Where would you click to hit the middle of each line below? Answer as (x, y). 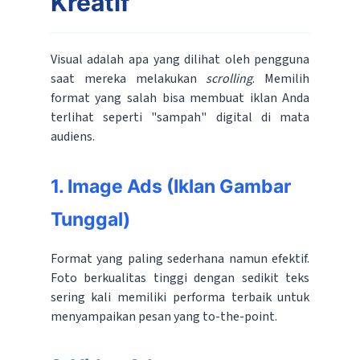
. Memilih (281, 79)
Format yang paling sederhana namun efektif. (180, 259)
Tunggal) (90, 220)
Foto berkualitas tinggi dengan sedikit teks (180, 278)
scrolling (229, 79)
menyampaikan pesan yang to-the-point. (164, 317)
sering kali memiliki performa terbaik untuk (180, 298)
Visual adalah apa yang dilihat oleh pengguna (180, 60)
